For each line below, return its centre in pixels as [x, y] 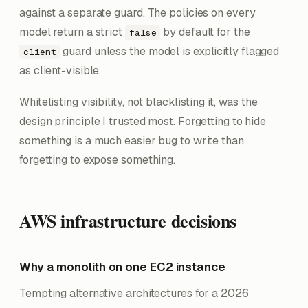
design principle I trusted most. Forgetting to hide [143, 121]
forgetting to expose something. [98, 160]
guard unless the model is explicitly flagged [170, 51]
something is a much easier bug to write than [132, 141]
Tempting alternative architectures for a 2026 [134, 293]
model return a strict [72, 32]
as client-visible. [60, 70]
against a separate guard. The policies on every [137, 13]
